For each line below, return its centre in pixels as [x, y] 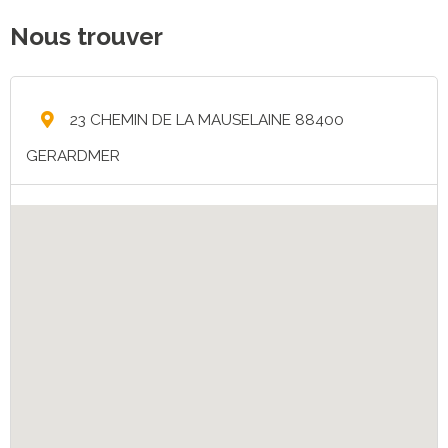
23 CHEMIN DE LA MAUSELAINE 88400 [205, 119]
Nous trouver [86, 37]
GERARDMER [73, 155]
